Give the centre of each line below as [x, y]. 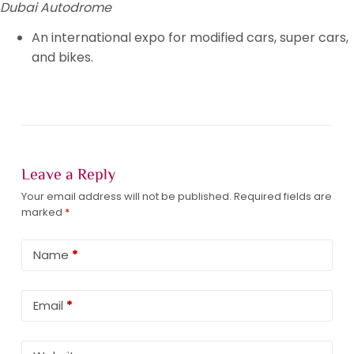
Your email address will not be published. [126, 196]
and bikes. [62, 57]
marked [43, 212]
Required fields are [282, 196]
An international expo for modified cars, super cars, [190, 37]
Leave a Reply [68, 173]
